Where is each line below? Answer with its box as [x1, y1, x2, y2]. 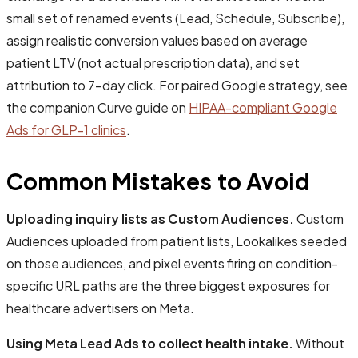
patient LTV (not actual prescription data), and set [6, 54, 300, 71]
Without [293, 334, 344, 352]
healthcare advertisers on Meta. [6, 299, 194, 316]
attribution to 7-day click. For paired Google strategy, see [6, 76, 348, 93]
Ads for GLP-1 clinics [6, 121, 126, 138]
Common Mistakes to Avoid [6, 166, 311, 195]
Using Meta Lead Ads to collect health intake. [6, 334, 293, 352]
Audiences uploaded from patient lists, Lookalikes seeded [6, 232, 347, 249]
